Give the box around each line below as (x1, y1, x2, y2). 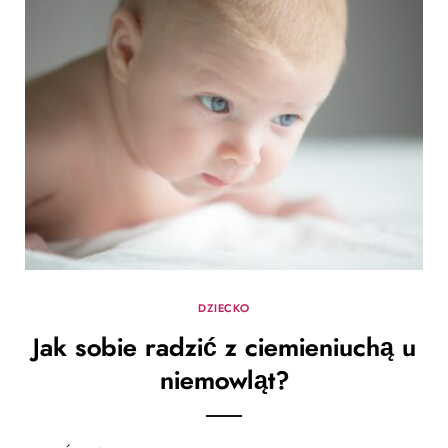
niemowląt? (159, 368, 289, 394)
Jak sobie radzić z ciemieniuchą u (32, 335, 416, 361)
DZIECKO (198, 302, 250, 314)
